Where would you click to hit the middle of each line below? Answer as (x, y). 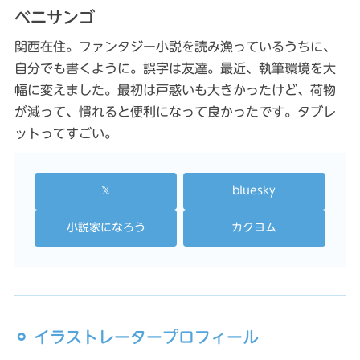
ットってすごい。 (65, 133)
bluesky (254, 190)
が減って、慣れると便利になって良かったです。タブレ (175, 111)
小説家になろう (106, 227)
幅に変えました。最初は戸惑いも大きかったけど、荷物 (175, 90)
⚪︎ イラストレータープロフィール (136, 336)
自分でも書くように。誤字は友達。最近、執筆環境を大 (175, 68)
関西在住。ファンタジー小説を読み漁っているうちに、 (175, 46)
